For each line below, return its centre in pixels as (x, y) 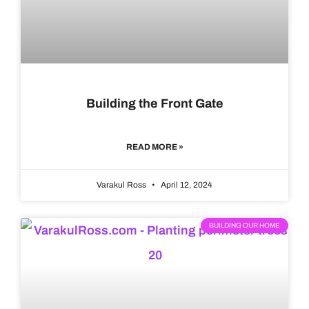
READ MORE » (154, 147)
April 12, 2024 (186, 185)
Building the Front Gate (154, 104)
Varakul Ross (122, 185)
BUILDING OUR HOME (245, 226)
